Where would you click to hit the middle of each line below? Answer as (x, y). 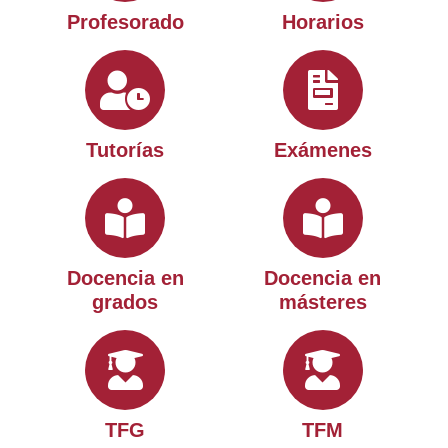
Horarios (322, 22)
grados (125, 302)
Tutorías (125, 150)
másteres (322, 302)
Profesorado (125, 22)
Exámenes (322, 150)
